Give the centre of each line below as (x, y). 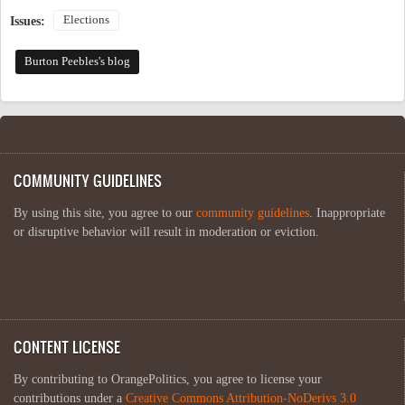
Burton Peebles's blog (77, 61)
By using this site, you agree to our (105, 212)
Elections (86, 19)
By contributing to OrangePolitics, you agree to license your (168, 379)
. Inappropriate (347, 212)
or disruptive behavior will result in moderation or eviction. (166, 231)
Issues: (29, 21)
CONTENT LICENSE (67, 346)
